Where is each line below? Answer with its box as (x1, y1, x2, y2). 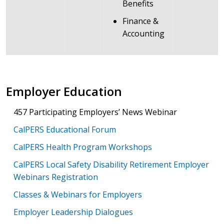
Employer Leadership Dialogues (13, 206, 133, 217)
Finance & (122, 15, 158, 26)
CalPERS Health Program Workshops (13, 141, 152, 152)
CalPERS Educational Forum (13, 124, 116, 135)
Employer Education (6, 83, 122, 99)
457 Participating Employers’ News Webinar (13, 106, 177, 117)
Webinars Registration (13, 171, 98, 182)
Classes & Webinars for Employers (13, 189, 142, 200)
